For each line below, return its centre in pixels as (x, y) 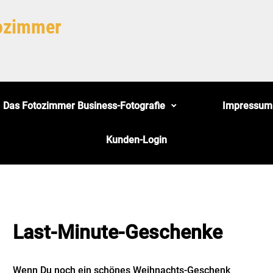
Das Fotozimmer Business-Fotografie (84, 106)
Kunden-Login (136, 140)
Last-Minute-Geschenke (118, 232)
